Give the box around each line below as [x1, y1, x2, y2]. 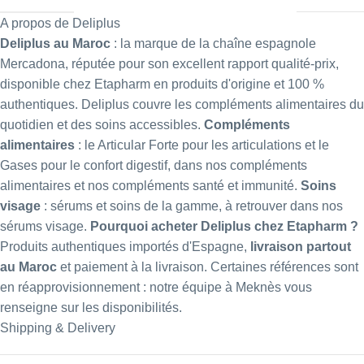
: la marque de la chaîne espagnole [110, 36, 316, 50]
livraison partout [250, 239, 351, 253]
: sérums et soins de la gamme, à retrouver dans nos [41, 198, 343, 213]
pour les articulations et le [179, 137, 329, 152]
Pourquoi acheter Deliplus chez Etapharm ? [90, 219, 358, 233]
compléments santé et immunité [112, 178, 294, 193]
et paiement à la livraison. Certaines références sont [57, 259, 358, 274]
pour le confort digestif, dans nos [37, 158, 230, 172]
